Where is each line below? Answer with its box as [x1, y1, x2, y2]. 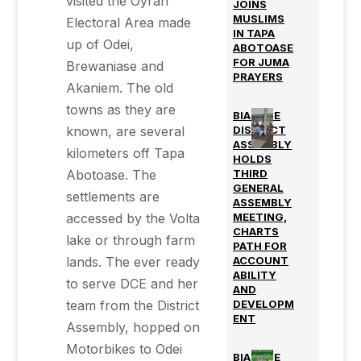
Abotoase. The [66, 167, 157, 183]
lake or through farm [66, 232, 196, 248]
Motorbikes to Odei [66, 341, 183, 357]
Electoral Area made [66, 15, 192, 31]
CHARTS [232, 225, 279, 238]
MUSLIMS [232, 12, 284, 25]
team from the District [66, 297, 200, 313]
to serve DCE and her [66, 276, 199, 292]
